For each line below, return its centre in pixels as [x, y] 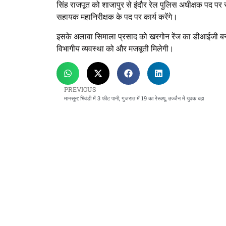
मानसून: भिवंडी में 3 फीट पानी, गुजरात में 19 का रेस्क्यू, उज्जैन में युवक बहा [134, 98]
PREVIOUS [80, 90]
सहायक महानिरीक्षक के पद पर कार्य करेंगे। [117, 17]
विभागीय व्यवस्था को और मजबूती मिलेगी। [115, 48]
